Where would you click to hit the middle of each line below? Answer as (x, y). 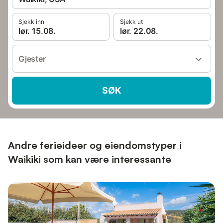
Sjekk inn (31, 22)
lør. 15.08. (37, 31)
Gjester (32, 59)
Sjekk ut (131, 22)
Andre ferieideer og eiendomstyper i (95, 145)
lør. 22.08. (139, 31)
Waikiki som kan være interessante (90, 159)
